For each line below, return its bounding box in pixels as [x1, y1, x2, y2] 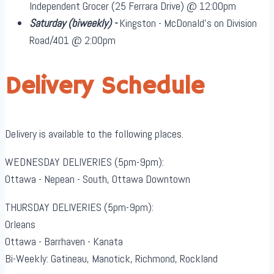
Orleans [5, 217, 35, 231]
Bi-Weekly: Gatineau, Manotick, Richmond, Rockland [5, 251, 218, 265]
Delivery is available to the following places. [5, 126, 183, 141]
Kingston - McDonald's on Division [119, 15, 257, 30]
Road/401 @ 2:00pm [29, 32, 116, 47]
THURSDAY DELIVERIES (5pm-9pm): [5, 199, 154, 214]
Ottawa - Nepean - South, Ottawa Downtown [5, 171, 190, 186]
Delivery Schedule [5, 71, 204, 102]
